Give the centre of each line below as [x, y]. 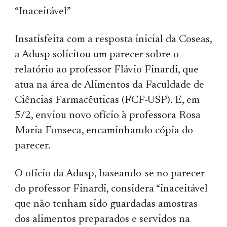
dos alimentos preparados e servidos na [103, 219]
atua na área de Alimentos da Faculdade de [110, 85]
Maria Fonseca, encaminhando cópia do [104, 131]
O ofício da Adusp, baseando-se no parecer [110, 174]
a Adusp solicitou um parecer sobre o [97, 55]
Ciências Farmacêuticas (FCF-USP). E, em [107, 100]
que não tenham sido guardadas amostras [106, 204]
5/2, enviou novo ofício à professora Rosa [108, 116]
